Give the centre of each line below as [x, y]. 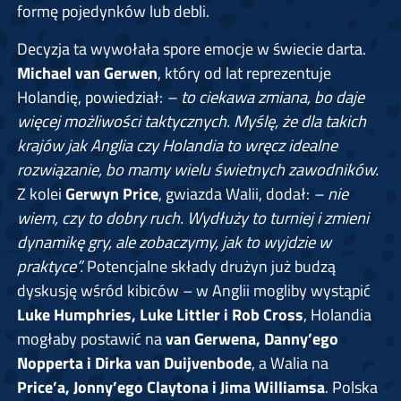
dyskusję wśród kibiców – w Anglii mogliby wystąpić [193, 290]
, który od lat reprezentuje [244, 73]
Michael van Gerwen [87, 73]
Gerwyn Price [111, 194]
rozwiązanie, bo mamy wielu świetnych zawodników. [197, 170]
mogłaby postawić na [91, 339]
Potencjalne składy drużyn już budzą [209, 266]
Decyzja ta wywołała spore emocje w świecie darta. [191, 49]
